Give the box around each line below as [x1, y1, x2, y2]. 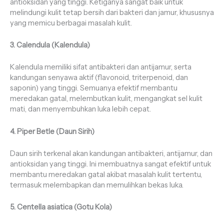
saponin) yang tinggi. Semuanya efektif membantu [10, 83, 177, 93]
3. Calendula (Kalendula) [10, 40, 90, 49]
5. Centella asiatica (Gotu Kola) [10, 202, 112, 212]
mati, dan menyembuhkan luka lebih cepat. [10, 104, 151, 114]
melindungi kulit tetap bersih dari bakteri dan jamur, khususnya [10, 7, 214, 17]
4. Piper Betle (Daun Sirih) [10, 126, 94, 136]
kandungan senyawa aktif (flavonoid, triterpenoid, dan [10, 73, 188, 82]
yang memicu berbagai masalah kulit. [10, 18, 132, 27]
